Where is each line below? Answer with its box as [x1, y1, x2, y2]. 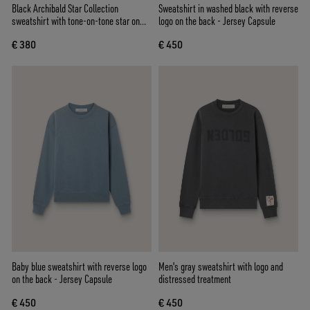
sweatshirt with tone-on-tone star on [12, 13, 140, 28]
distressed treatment [158, 272, 231, 286]
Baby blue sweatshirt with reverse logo [12, 259, 147, 274]
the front [12, 26, 42, 40]
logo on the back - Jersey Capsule [158, 13, 275, 28]
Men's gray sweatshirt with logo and [158, 259, 283, 274]
